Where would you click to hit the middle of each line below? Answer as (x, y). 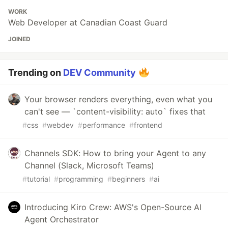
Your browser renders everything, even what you (118, 99)
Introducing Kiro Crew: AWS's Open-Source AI (113, 207)
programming (81, 179)
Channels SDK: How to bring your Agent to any (115, 153)
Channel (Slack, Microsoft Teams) (89, 165)
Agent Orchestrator (62, 219)
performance (104, 125)
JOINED (19, 39)
